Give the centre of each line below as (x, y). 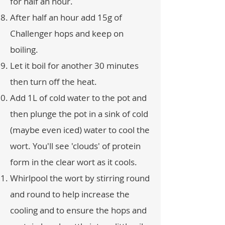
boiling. (24, 49)
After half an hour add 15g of (66, 17)
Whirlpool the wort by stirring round (80, 178)
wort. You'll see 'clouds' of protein (75, 146)
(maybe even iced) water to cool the (80, 130)
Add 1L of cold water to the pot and (78, 98)
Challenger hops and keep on (67, 33)
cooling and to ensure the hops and (78, 210)
